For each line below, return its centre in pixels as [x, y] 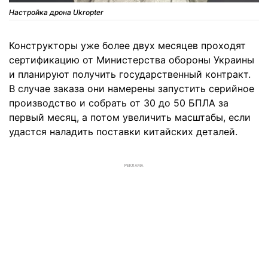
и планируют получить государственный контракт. [130, 74]
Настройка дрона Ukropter [56, 13]
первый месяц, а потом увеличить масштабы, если [130, 118]
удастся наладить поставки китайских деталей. [123, 132]
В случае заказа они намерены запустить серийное [132, 89]
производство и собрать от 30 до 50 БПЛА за [119, 103]
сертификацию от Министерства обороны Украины [132, 60]
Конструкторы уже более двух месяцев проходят [127, 46]
